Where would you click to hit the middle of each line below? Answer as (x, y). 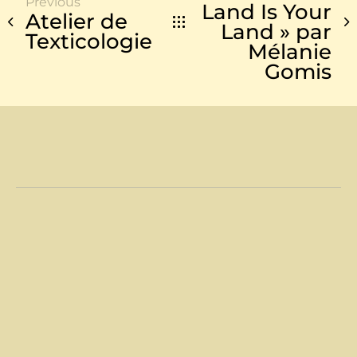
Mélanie (290, 51)
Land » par (276, 31)
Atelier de (76, 22)
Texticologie (89, 42)
